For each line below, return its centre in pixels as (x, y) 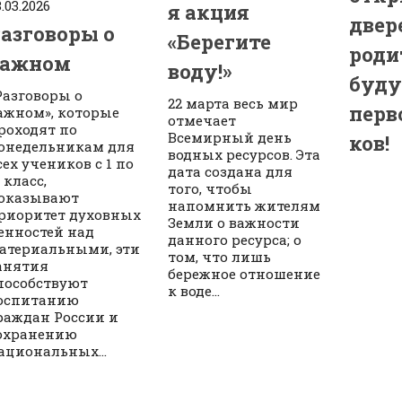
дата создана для (231, 171)
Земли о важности (234, 222)
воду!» (200, 71)
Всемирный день (230, 137)
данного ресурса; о (235, 239)
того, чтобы (210, 188)
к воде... (194, 290)
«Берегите (220, 41)
